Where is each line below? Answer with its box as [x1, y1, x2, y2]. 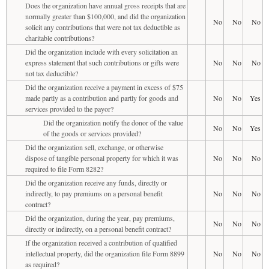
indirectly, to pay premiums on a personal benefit [25, 188, 163, 198]
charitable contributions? [25, 32, 94, 43]
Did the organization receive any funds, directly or [25, 177, 167, 187]
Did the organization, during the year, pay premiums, [25, 213, 175, 223]
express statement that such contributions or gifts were [25, 57, 179, 67]
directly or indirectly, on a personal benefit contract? [25, 223, 171, 234]
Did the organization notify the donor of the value [43, 117, 183, 127]
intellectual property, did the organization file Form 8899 [25, 248, 184, 258]
